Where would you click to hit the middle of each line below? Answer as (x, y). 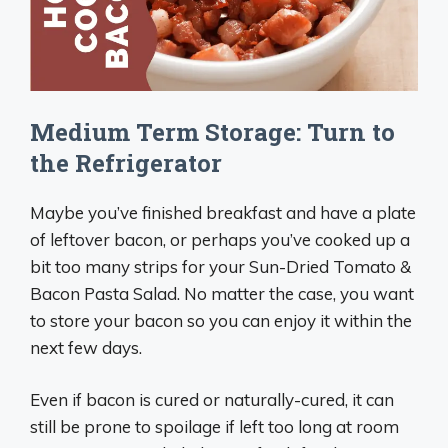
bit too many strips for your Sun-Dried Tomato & (220, 266)
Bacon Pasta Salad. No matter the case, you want (222, 293)
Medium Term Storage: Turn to (212, 131)
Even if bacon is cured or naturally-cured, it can (212, 400)
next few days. (86, 347)
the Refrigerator (126, 162)
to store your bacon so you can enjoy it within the (221, 320)
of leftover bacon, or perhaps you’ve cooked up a (220, 239)
